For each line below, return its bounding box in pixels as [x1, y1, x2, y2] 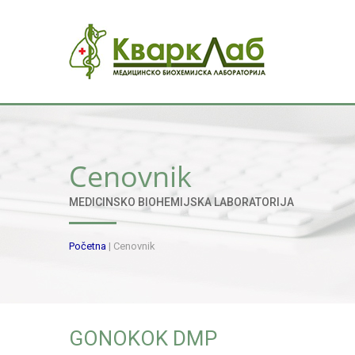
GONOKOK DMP [69, 326, 217, 351]
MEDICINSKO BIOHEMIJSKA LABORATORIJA [69, 196, 294, 208]
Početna [69, 240, 106, 252]
